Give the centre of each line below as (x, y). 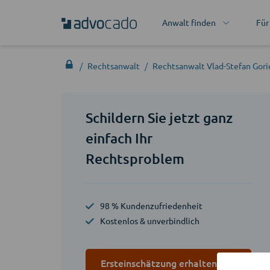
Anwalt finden (189, 22)
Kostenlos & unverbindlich (150, 221)
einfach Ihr (119, 138)
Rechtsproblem (135, 159)
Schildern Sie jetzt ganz (159, 118)
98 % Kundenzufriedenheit (151, 206)
